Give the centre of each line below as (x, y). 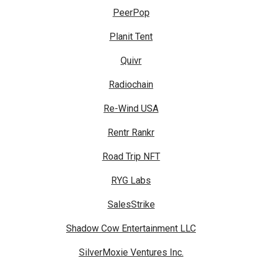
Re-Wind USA (131, 109)
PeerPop (131, 13)
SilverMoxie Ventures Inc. (131, 253)
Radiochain (131, 85)
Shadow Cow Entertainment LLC (131, 229)
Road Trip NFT (131, 157)
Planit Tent (131, 37)
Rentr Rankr (131, 133)
